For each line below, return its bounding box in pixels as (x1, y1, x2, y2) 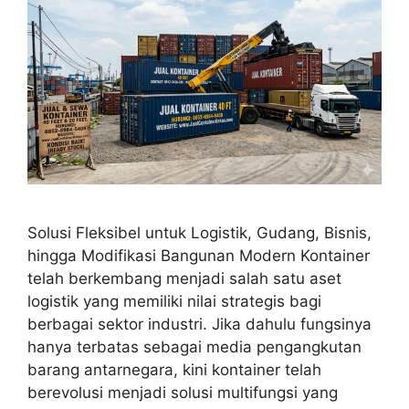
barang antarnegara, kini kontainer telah (27, 361, 321, 380)
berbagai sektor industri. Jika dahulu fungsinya (27, 315, 372, 334)
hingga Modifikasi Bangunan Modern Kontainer (27, 246, 370, 266)
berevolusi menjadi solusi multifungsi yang (27, 383, 338, 403)
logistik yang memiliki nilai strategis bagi (27, 292, 321, 311)
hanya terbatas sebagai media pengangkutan (27, 338, 362, 357)
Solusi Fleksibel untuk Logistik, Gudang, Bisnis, (27, 224, 372, 243)
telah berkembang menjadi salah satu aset (27, 269, 341, 288)
